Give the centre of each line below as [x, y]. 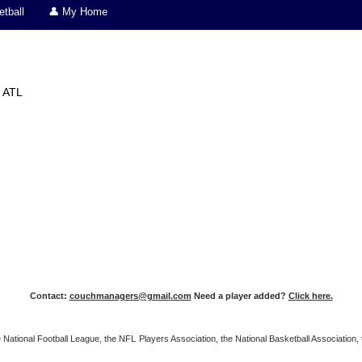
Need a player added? [240, 296]
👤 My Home [78, 12]
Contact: [49, 296]
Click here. [310, 296]
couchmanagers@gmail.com [130, 296]
